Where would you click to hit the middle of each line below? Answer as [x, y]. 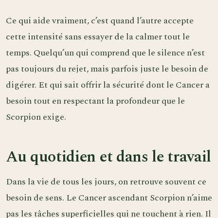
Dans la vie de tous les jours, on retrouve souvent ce [106, 182]
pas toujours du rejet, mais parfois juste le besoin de [107, 69]
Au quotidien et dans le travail [109, 157]
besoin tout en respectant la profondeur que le [95, 101]
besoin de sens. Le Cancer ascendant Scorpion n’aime [109, 198]
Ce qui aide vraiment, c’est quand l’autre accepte [100, 20]
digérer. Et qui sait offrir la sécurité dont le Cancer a [108, 85]
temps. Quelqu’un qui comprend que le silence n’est [105, 53]
